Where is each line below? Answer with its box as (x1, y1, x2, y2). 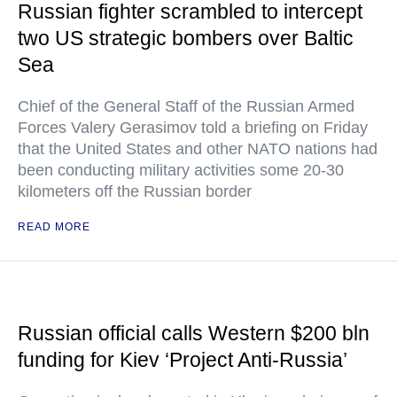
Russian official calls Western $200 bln (18, 322, 370, 345)
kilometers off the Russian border (18, 183, 252, 200)
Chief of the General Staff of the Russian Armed (18, 97, 354, 115)
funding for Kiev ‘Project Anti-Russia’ (18, 348, 347, 371)
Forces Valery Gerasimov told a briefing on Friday (18, 119, 368, 136)
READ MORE (18, 221, 90, 233)
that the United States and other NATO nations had (18, 140, 378, 158)
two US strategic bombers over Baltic (18, 27, 354, 50)
